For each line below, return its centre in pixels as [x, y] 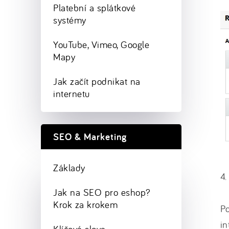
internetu [72, 94]
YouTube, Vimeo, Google [101, 44]
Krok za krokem [86, 204]
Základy [69, 168]
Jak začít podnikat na [97, 81]
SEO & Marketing [90, 137]
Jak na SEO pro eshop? [102, 192]
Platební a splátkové [95, 8]
